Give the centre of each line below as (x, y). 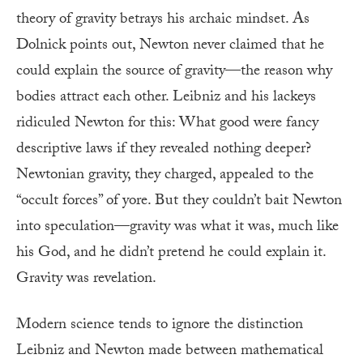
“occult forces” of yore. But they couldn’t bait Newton (179, 201)
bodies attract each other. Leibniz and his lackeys (166, 98)
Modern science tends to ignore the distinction (160, 325)
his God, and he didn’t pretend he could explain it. (171, 253)
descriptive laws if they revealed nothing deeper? (164, 149)
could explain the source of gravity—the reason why (174, 72)
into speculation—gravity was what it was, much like (177, 227)
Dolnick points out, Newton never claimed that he (170, 46)
